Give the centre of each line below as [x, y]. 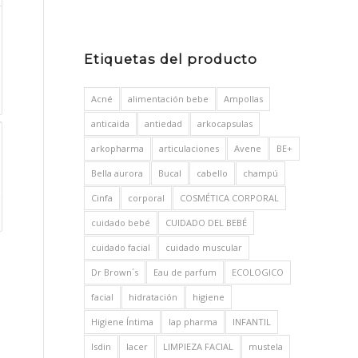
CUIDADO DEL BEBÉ [207, 223]
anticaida [111, 123]
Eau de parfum [185, 272]
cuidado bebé [121, 223]
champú [261, 173]
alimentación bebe [169, 99]
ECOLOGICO [258, 272]
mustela [266, 346]
